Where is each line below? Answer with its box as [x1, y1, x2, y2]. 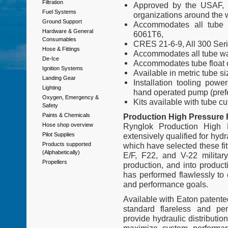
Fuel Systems [42, 9, 76, 15]
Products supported [42, 141, 91, 147]
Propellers [42, 159, 67, 165]
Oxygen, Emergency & [42, 94, 99, 100]
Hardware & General [42, 28, 93, 34]
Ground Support [42, 18, 82, 24]
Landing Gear [42, 75, 76, 81]
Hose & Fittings [42, 46, 80, 52]
